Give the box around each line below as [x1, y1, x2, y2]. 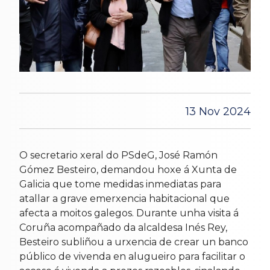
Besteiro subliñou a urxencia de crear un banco [19, 236, 248, 248]
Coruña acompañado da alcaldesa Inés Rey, [19, 221, 227, 233]
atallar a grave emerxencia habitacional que [19, 192, 230, 204]
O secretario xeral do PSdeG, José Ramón [19, 149, 218, 161]
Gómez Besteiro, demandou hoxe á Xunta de [19, 163, 237, 175]
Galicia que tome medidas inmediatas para [19, 178, 221, 190]
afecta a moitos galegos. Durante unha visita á [19, 207, 239, 219]
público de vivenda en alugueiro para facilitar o [19, 250, 245, 262]
